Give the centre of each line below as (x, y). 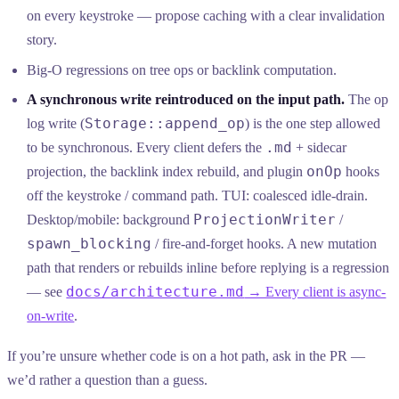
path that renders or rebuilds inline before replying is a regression (208, 267)
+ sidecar (320, 147)
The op (367, 99)
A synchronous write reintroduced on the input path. (186, 99)
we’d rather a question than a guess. (107, 379)
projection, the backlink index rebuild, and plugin (167, 171)
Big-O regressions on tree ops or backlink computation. (182, 69)
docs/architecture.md (155, 291)
